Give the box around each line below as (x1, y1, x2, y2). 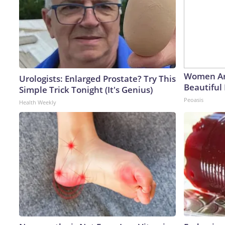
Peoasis (184, 95, 203, 103)
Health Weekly (19, 98, 56, 106)
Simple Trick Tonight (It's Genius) (19, 83, 153, 95)
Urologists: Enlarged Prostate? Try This (19, 72, 176, 84)
